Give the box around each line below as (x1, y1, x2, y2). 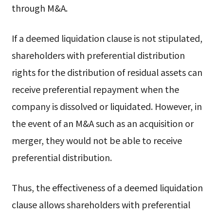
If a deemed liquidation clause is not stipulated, (11, 32, 202, 45)
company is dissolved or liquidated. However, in (11, 100, 202, 113)
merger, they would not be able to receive (11, 134, 182, 147)
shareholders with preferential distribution (11, 49, 185, 62)
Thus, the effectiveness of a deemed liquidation (11, 181, 203, 194)
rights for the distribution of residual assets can (11, 66, 202, 79)
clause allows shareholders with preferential (11, 198, 190, 211)
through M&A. (11, 1, 68, 15)
